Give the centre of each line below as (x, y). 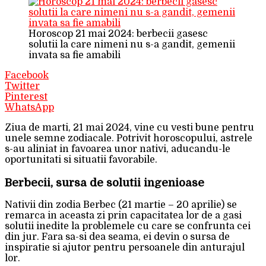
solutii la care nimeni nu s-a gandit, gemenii (132, 44)
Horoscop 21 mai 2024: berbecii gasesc (118, 34)
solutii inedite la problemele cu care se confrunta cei (128, 227)
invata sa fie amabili (75, 55)
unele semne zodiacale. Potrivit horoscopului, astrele (129, 138)
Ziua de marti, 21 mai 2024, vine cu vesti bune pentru (129, 127)
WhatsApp (29, 107)
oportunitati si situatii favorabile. (81, 159)
